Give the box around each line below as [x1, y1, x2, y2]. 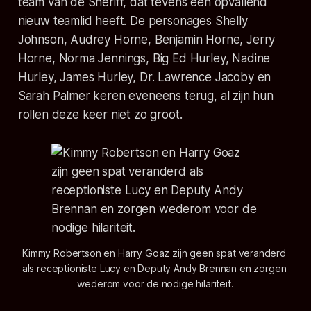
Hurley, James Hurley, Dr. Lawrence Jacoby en [17, 70, 271, 85]
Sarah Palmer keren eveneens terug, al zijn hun [17, 89, 274, 103]
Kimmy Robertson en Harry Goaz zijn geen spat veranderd [22, 247, 286, 260]
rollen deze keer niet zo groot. [17, 108, 183, 122]
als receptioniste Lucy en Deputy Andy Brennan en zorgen [22, 262, 287, 275]
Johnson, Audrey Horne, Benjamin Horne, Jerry [17, 33, 276, 47]
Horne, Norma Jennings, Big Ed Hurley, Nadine [17, 51, 271, 66]
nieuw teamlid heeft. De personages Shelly [17, 14, 248, 28]
